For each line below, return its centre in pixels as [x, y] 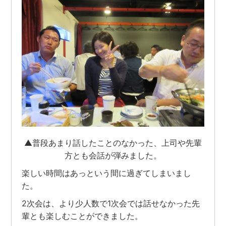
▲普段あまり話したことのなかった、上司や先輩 [113, 143]
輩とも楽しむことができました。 [82, 216]
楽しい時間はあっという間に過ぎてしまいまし [107, 173]
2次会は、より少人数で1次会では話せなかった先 [111, 204]
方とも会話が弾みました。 [113, 156]
